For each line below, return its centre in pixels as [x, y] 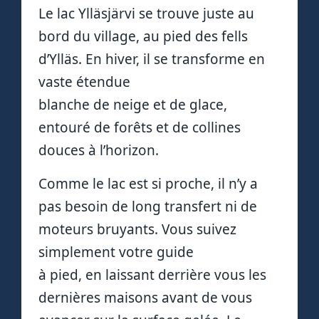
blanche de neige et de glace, [133, 105]
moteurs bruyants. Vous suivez [137, 229]
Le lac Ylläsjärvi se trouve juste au [146, 14]
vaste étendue [84, 82]
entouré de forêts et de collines [140, 128]
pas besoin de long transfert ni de [148, 206]
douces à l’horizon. [99, 151]
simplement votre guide [116, 252]
